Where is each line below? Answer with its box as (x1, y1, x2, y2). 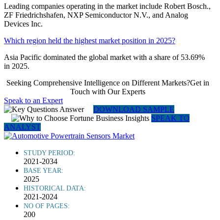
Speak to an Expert (4, 96, 63, 105)
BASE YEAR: (24, 166, 63, 174)
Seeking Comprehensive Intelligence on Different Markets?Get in (6, 78, 209, 87)
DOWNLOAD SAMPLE (93, 105, 174, 113)
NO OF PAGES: (24, 202, 70, 210)
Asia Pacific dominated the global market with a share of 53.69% (4, 53, 205, 61)
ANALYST (4, 122, 41, 131)
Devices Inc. (4, 19, 43, 28)
